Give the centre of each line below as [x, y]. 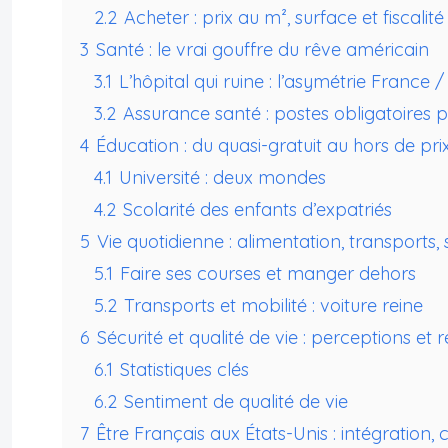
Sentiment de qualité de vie [236, 402]
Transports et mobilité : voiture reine [273, 306]
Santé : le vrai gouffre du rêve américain [262, 50]
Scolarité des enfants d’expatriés [257, 210]
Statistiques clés [184, 370]
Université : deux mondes [222, 178]
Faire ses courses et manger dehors [268, 274]
